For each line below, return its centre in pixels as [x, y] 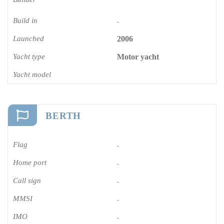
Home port [30, 162]
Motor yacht [138, 56]
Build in [25, 20]
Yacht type [29, 56]
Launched [28, 38]
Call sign [27, 180]
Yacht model [32, 74]
